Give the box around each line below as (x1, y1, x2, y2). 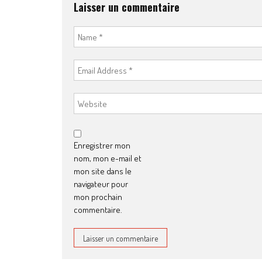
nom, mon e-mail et (74, 153, 142, 164)
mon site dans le (74, 166, 132, 177)
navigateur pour (74, 178, 128, 190)
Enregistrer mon (74, 140, 130, 151)
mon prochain (74, 191, 122, 203)
